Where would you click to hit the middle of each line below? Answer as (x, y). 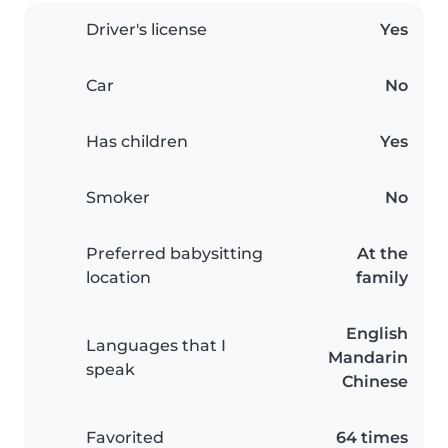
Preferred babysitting (174, 254)
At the (382, 254)
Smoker (118, 198)
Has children (137, 142)
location (118, 278)
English (377, 334)
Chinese (375, 382)
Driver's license (146, 30)
